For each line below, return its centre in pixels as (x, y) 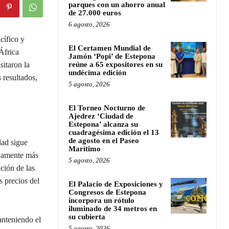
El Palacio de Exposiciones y (116, 184)
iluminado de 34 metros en (113, 208)
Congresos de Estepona (107, 192)
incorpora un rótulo (101, 200)
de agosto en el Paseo (104, 140)
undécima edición (97, 72)
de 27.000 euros (95, 13)
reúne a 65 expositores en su (116, 64)
